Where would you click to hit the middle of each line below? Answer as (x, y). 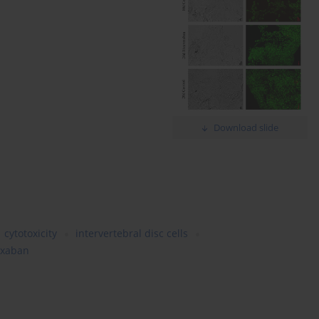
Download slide (246, 128)
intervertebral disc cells (132, 234)
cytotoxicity (31, 234)
